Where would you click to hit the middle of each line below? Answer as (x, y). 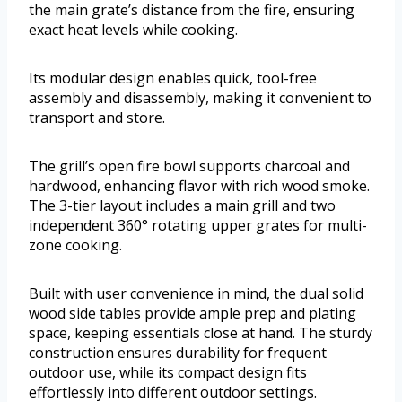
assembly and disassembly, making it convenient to (200, 98)
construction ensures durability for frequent (178, 353)
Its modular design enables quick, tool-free (173, 79)
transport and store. (97, 118)
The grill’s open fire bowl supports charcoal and (189, 166)
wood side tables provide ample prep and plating (192, 314)
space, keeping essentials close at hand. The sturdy (201, 333)
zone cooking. (75, 245)
